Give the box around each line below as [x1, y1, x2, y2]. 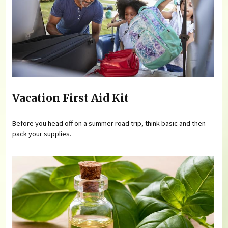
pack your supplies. [12, 129, 72, 139]
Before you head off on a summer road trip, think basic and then [12, 119, 206, 128]
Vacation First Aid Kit [12, 91, 129, 105]
